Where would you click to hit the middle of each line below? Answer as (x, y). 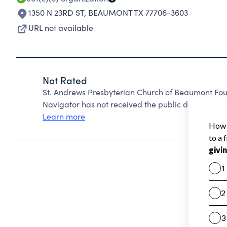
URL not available (61, 28)
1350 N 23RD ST (56, 12)
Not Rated (65, 80)
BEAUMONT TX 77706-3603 (138, 12)
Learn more (64, 116)
